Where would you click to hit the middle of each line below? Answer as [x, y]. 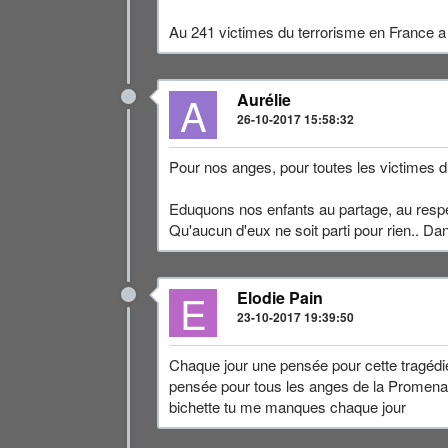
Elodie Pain [280, 297]
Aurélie [264, 99]
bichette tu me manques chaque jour [287, 406]
